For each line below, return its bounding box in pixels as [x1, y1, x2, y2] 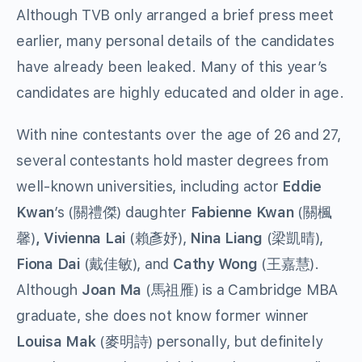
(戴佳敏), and [83, 255, 173, 273]
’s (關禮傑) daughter [54, 204, 191, 221]
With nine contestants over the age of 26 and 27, [16, 126, 341, 144]
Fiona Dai [16, 255, 84, 273]
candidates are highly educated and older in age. [16, 84, 344, 102]
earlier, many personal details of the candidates [16, 32, 335, 50]
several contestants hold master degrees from [16, 152, 329, 170]
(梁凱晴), [266, 229, 324, 247]
